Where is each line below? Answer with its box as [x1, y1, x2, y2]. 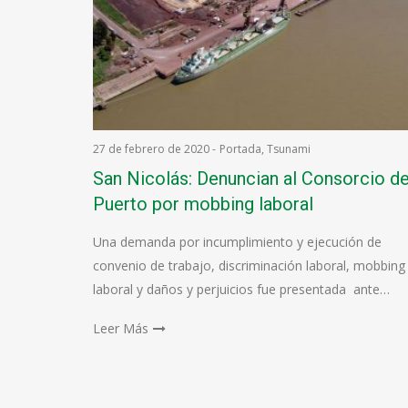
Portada [219, 141, 261, 157]
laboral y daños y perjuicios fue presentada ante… [93, 280, 390, 298]
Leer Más [93, 320, 148, 337]
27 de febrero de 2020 [93, 141, 209, 157]
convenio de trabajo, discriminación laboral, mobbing [93, 257, 405, 274]
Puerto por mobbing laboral [93, 193, 313, 215]
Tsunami [267, 141, 311, 157]
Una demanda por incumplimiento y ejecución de [93, 233, 382, 250]
